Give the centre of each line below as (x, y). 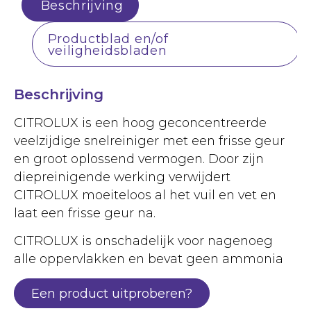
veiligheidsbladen (107, 50)
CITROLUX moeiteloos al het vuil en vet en (145, 195)
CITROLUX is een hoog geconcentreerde (140, 123)
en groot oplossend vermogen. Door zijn (139, 159)
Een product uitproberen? (112, 293)
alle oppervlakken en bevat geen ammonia (149, 259)
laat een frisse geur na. (85, 213)
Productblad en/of (108, 38)
